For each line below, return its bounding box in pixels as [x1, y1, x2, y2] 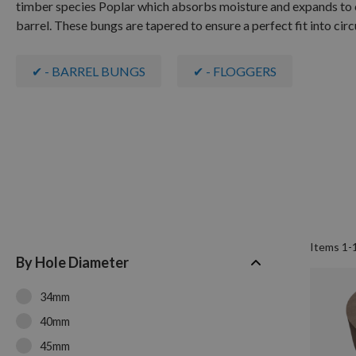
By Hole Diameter [16, 253, 129, 272]
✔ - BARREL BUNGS [32, 63, 145, 79]
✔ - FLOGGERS [193, 63, 277, 79]
